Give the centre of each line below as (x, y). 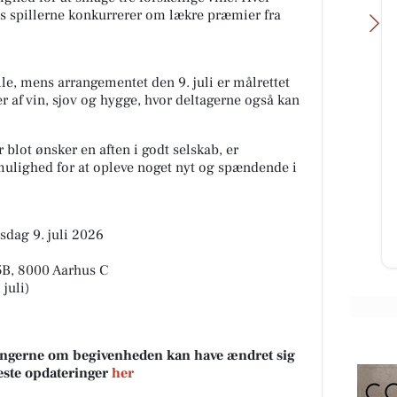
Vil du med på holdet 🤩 (183, 149)
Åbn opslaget (158, 245)
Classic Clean (167, 131)
